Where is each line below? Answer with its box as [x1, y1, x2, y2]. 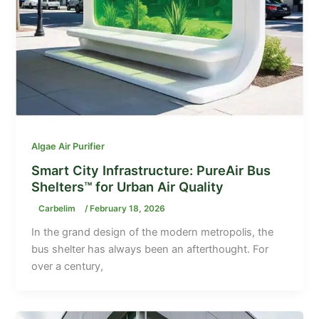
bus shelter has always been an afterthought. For [31, 243, 269, 256]
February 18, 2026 [90, 204, 166, 214]
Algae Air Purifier [31, 140, 105, 152]
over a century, [31, 260, 104, 273]
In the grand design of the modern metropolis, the [31, 226, 274, 239]
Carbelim [38, 204, 78, 214]
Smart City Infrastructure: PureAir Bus [31, 162, 271, 179]
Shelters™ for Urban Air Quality [31, 179, 224, 195]
